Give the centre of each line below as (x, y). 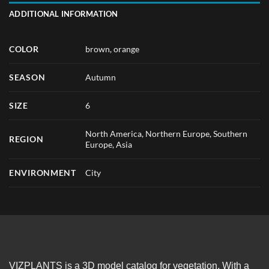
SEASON (27, 77)
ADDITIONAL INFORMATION (64, 14)
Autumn (101, 77)
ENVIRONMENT (43, 172)
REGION (26, 139)
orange (127, 49)
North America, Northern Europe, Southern (167, 133)
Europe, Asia (109, 144)
